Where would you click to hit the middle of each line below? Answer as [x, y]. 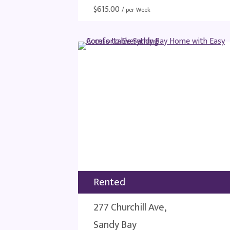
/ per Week [136, 10]
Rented [109, 182]
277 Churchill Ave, [130, 207]
